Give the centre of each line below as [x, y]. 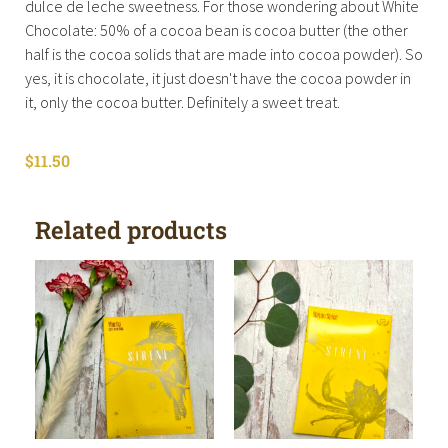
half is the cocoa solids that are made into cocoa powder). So [224, 54]
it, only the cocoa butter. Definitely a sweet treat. [182, 102]
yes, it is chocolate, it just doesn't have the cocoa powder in [218, 78]
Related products [131, 229]
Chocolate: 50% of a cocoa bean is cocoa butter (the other [216, 30]
